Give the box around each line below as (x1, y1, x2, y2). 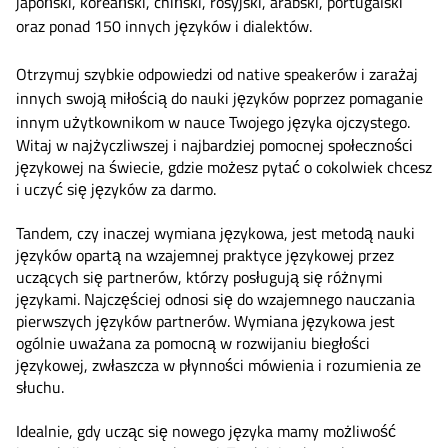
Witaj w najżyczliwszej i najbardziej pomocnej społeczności (16, 132, 413, 157)
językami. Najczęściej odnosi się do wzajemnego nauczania (16, 286, 415, 311)
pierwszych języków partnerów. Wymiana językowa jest (16, 308, 395, 333)
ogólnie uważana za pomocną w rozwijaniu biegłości (16, 330, 370, 355)
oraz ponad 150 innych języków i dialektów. (16, 13, 312, 38)
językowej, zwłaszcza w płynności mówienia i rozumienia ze (16, 352, 421, 377)
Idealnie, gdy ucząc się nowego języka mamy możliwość (16, 418, 396, 443)
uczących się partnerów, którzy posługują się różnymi (16, 264, 383, 289)
